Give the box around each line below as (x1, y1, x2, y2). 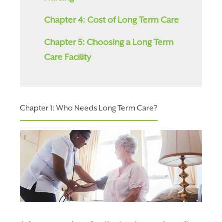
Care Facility (44, 52, 92, 62)
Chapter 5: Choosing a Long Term (44, 37, 174, 48)
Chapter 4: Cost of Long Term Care (44, 15, 179, 25)
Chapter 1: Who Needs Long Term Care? (20, 104, 158, 113)
